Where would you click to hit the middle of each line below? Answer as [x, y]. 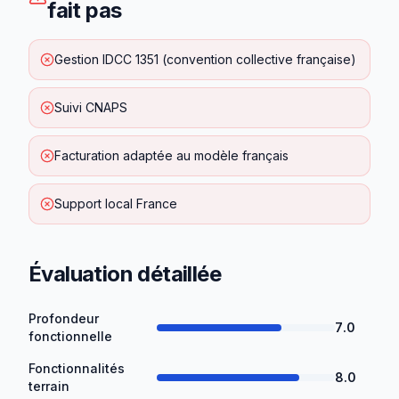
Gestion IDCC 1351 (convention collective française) [205, 59]
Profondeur [64, 318]
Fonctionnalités [77, 368]
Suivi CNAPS [91, 107]
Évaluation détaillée [125, 274]
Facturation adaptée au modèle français [171, 155]
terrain [49, 386]
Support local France [116, 204]
